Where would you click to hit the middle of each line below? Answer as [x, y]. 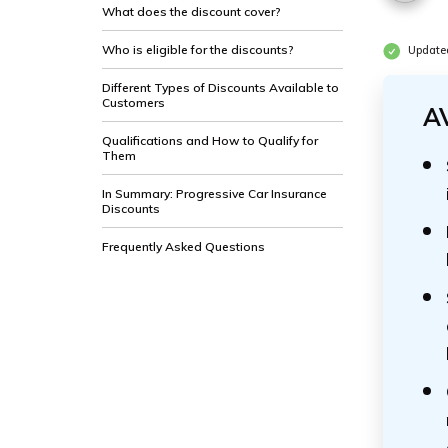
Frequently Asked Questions [183, 246]
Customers [133, 102]
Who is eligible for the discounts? [198, 49]
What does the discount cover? [191, 11]
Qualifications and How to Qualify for [210, 140]
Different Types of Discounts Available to [220, 87]
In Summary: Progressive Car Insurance [214, 193]
